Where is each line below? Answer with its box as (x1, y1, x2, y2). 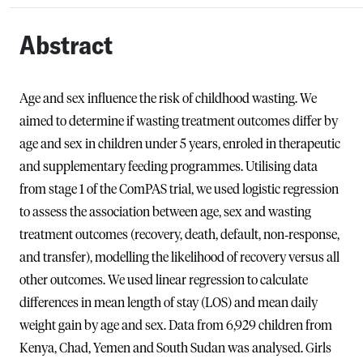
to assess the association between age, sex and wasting (19, 205, 311, 219)
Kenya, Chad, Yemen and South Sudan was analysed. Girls (19, 341, 331, 355)
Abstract (19, 28, 113, 61)
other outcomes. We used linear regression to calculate (19, 273, 308, 287)
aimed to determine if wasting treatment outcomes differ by (19, 114, 338, 128)
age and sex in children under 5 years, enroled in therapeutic (19, 137, 340, 151)
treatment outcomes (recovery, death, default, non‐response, (19, 228, 340, 241)
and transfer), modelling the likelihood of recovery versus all (19, 250, 340, 264)
